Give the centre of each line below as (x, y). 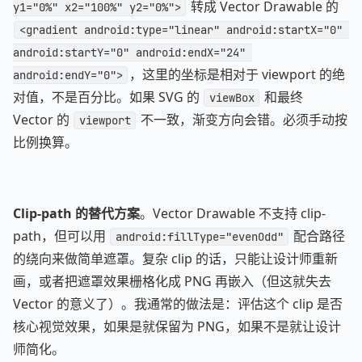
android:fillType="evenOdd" (199, 237)
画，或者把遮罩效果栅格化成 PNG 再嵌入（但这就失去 (172, 281)
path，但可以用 (61, 236)
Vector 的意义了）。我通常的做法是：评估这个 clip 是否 (178, 304)
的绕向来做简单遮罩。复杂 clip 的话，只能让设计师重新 (175, 259)
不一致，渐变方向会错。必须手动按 (242, 120)
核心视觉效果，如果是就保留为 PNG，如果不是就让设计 (177, 326)
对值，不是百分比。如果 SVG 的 (108, 97)
